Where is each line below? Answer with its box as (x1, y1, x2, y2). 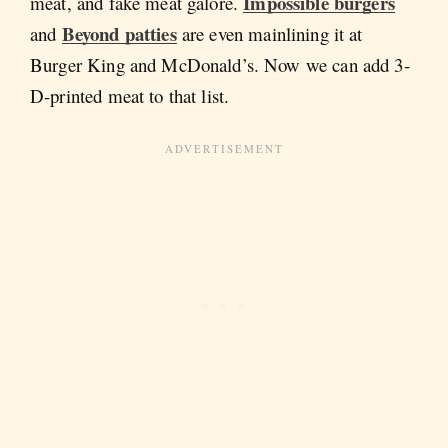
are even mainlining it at (176, 20, 363, 46)
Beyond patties (61, 19, 177, 47)
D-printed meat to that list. (30, 82, 230, 108)
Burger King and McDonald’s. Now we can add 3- (30, 51, 410, 77)
